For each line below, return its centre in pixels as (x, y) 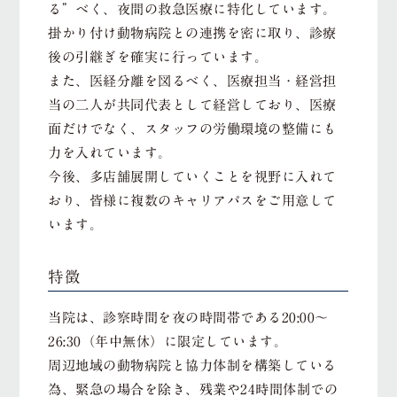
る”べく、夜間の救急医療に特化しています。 (192, 9)
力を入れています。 (110, 152)
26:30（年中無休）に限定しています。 (168, 341)
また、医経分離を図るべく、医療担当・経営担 (192, 81)
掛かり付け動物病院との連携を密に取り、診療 (192, 33)
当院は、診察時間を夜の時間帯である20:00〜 (188, 317)
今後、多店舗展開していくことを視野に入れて (192, 176)
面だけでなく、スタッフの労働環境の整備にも (192, 128)
